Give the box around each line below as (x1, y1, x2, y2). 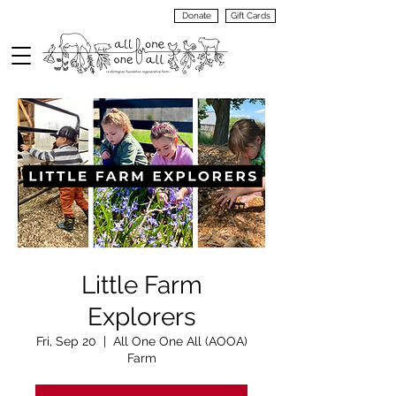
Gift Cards (231, 11, 270, 20)
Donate (181, 11, 211, 20)
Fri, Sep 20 (35, 334, 96, 348)
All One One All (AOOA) (112, 334, 247, 348)
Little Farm (80, 270, 202, 300)
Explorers (87, 302, 196, 331)
